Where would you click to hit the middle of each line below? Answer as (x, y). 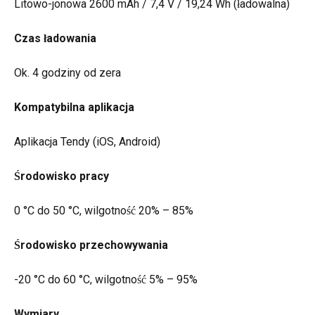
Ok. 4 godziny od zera (67, 72)
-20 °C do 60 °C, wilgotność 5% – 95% (106, 279)
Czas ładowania (55, 39)
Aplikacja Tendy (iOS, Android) (87, 141)
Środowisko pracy (62, 176)
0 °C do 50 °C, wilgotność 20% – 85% (104, 210)
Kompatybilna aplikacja (74, 107)
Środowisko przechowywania (91, 245)
